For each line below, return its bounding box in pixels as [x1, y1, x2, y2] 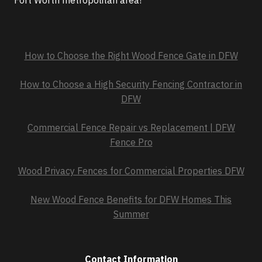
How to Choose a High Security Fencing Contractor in [20, 78, 242, 90]
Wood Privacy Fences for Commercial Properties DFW [18, 165, 244, 177]
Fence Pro [109, 136, 153, 148]
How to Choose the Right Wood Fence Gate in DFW [24, 50, 238, 61]
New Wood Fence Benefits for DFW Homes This [30, 194, 232, 205]
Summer [113, 208, 149, 220]
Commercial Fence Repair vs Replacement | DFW [27, 122, 235, 133]
